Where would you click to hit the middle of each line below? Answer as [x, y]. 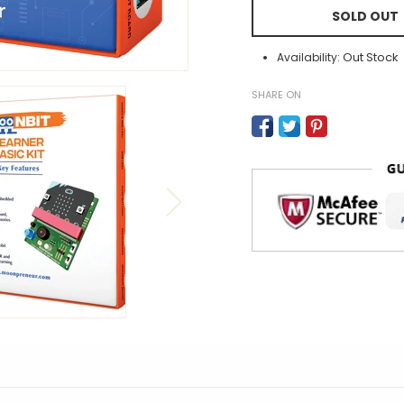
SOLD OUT [366, 16]
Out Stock [371, 57]
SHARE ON [276, 94]
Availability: [308, 57]
